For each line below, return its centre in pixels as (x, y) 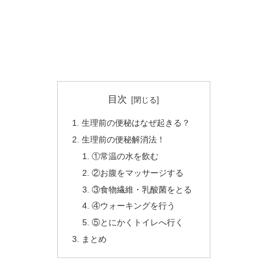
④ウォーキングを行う (134, 206)
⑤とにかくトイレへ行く (138, 223)
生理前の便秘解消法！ (123, 139)
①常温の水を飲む (125, 156)
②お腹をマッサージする (138, 173)
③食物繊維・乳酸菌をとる (142, 189)
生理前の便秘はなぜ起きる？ (136, 123)
